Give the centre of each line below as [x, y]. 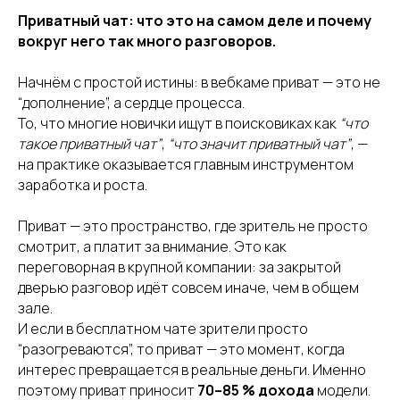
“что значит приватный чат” [259, 144]
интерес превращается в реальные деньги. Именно [192, 370]
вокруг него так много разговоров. [147, 41]
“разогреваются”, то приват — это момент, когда [181, 349]
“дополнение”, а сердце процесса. [131, 103]
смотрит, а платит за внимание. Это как [152, 246]
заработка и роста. [83, 185]
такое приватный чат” [90, 144]
